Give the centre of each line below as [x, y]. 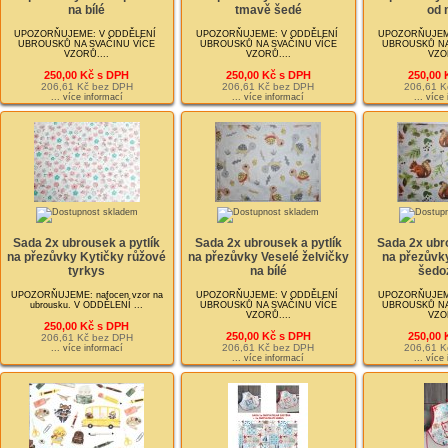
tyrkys [87, 271]
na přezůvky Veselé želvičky [268, 257]
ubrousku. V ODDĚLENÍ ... [87, 304]
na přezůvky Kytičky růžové [87, 257]
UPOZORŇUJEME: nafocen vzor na [86, 294]
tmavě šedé [268, 10]
